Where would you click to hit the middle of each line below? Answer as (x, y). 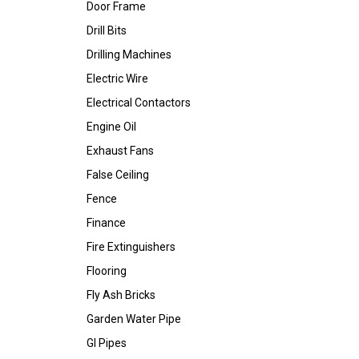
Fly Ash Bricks (121, 295)
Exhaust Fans (120, 151)
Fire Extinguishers (131, 247)
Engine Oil (111, 127)
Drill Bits (107, 30)
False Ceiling (118, 175)
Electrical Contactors (139, 103)
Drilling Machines (129, 54)
